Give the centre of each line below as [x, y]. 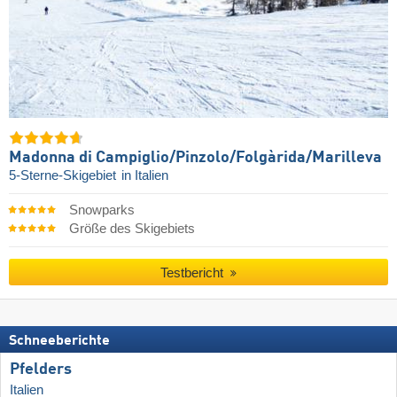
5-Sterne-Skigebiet [64, 175]
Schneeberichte [59, 341]
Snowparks [101, 210]
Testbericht [194, 273]
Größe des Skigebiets [132, 228]
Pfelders [41, 369]
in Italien [145, 175]
